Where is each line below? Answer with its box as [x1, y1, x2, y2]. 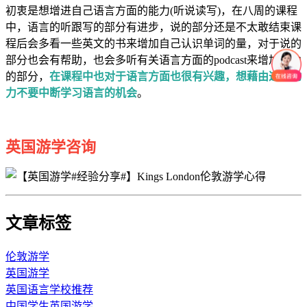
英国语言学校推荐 [5, 283, 93, 295]
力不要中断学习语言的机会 [5, 86, 137, 99]
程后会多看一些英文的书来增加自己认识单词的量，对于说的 [5, 37, 302, 49]
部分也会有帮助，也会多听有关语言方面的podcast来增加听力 [5, 53, 302, 66]
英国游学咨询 [5, 138, 96, 156]
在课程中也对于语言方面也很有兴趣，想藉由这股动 [49, 70, 302, 82]
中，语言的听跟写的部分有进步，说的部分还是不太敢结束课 [5, 21, 302, 33]
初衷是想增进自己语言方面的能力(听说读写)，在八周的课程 [5, 4, 297, 16]
